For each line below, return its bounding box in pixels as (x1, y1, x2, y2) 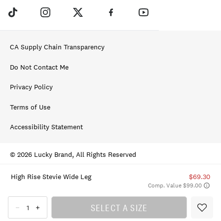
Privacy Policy (10, 82, 53, 92)
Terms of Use (10, 102, 50, 111)
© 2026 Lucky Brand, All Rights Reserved (10, 150, 136, 159)
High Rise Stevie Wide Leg (10, 172, 91, 181)
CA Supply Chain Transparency (10, 42, 105, 52)
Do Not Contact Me (10, 62, 69, 72)
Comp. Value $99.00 (148, 181, 202, 189)
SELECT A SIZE (90, 202, 148, 213)
